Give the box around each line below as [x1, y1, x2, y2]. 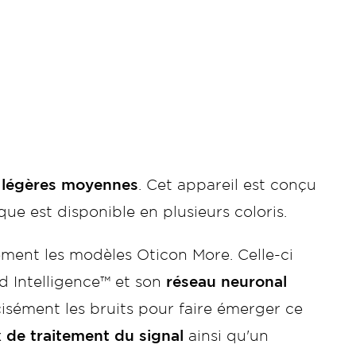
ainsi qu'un [184, 330, 269, 343]
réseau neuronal [161, 276, 287, 289]
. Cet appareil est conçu [138, 179, 316, 192]
